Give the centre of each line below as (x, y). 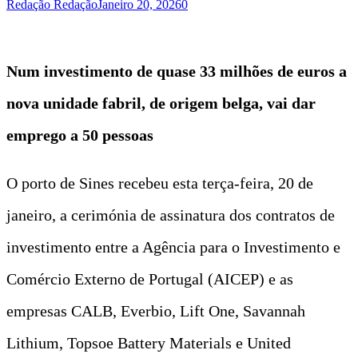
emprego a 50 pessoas (80, 135)
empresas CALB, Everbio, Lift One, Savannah (156, 310)
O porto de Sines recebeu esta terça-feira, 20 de (160, 183)
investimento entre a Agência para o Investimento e (173, 247)
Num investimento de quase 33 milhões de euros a (177, 71)
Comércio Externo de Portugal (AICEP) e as (150, 278)
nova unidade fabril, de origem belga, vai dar (161, 103)
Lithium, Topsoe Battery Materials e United (149, 342)
